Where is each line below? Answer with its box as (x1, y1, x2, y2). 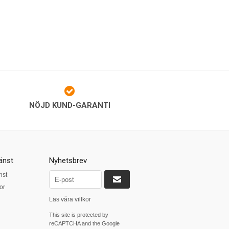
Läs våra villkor (49, 196, 91, 203)
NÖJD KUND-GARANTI (29, 101, 110, 110)
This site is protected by (49, 212, 108, 218)
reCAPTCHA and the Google (49, 220, 120, 226)
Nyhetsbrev (49, 156, 87, 165)
